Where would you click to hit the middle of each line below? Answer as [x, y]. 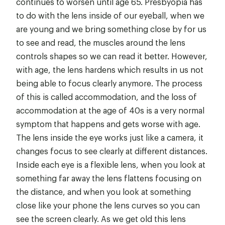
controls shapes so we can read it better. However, [112, 56]
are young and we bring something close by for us [111, 29]
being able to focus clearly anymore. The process [109, 83]
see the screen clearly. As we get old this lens [101, 218]
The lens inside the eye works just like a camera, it [110, 137]
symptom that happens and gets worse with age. [108, 124]
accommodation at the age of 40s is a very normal [110, 110]
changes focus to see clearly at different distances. [112, 151]
